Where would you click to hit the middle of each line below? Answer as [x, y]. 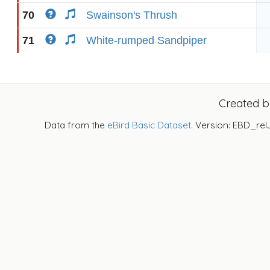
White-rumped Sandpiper [146, 40]
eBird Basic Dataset [149, 125]
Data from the [76, 125]
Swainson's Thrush [132, 15]
